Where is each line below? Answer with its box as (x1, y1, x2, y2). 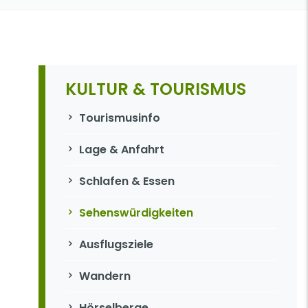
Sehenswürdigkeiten (78, 205, 193, 221)
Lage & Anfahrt (78, 142, 164, 157)
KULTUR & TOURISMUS (65, 78, 246, 100)
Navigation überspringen (64, 102, 197, 118)
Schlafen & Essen (78, 173, 175, 189)
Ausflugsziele (78, 236, 153, 252)
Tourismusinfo (78, 110, 160, 126)
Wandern (78, 268, 131, 284)
